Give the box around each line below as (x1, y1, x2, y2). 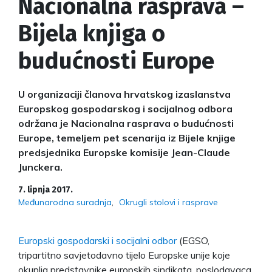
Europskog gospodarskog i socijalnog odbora (18, 102, 233, 115)
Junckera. (18, 160, 63, 173)
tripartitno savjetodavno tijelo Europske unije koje (18, 248, 230, 261)
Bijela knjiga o (18, 19, 165, 47)
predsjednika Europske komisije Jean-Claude (18, 146, 230, 158)
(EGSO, (177, 234, 209, 246)
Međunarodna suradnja (18, 196, 112, 208)
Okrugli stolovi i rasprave (119, 196, 218, 208)
